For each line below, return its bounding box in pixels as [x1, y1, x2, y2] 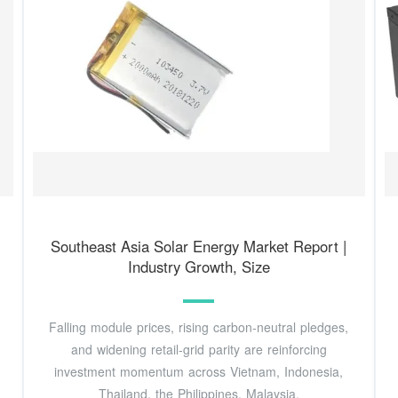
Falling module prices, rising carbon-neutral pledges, [49, 317, 349, 336]
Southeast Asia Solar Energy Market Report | [51, 235, 347, 257]
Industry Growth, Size [127, 255, 270, 277]
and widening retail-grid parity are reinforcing [70, 339, 327, 358]
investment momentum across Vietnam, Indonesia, [54, 362, 344, 380]
